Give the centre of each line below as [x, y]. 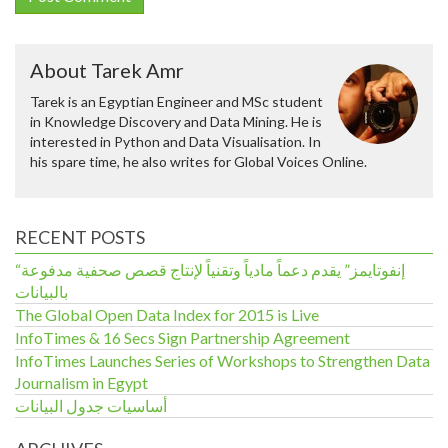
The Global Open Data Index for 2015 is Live [167, 314]
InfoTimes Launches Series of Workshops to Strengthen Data [222, 360]
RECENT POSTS [80, 237]
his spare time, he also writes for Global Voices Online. [198, 161]
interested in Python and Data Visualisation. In [175, 141]
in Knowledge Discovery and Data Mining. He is [176, 121]
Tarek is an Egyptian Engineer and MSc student [176, 101]
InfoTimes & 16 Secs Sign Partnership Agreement [182, 337]
